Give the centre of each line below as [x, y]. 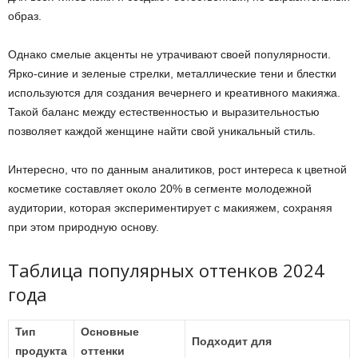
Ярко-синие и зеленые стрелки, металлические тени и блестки [172, 74]
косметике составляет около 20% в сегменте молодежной [160, 189]
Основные [110, 332]
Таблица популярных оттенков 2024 [166, 270]
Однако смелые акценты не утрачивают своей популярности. [169, 54]
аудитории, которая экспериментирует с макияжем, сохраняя [170, 208]
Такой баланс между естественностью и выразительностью [164, 112]
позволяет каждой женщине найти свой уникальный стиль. [162, 131]
